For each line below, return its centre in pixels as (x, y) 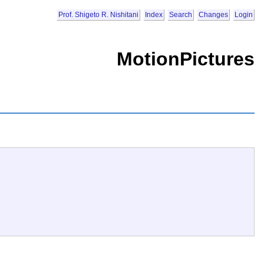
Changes (213, 15)
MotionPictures (186, 59)
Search (181, 15)
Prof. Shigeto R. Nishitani (98, 15)
